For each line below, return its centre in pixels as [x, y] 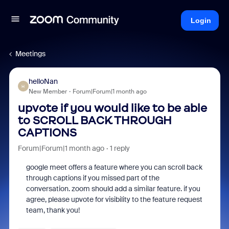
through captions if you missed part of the [93, 178]
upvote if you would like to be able [112, 108]
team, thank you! [53, 210]
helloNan [43, 81]
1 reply [120, 148]
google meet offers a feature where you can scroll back [114, 167]
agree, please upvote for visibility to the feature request [114, 199]
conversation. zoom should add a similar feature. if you [113, 189]
